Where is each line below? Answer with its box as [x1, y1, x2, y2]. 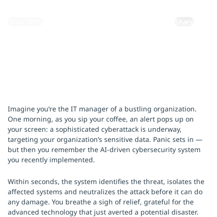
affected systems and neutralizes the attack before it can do [8, 187, 202, 196]
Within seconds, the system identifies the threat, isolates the [8, 177, 204, 186]
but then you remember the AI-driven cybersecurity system [8, 145, 201, 154]
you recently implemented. [8, 155, 95, 164]
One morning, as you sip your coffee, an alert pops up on [8, 114, 194, 124]
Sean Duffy [8, 17, 43, 26]
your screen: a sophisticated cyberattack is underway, [8, 124, 182, 134]
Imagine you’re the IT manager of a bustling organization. [8, 104, 197, 113]
